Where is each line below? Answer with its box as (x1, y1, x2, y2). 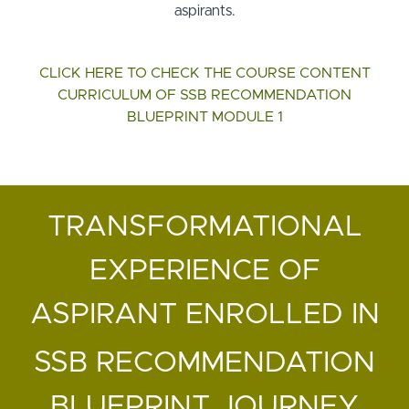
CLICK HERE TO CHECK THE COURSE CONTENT (38, 66, 371, 81)
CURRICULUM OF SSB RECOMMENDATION (58, 88, 351, 103)
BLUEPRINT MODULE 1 (126, 110, 283, 125)
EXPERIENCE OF (89, 257, 320, 287)
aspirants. (173, 4, 236, 19)
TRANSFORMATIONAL (47, 213, 362, 243)
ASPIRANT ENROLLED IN (29, 300, 380, 330)
